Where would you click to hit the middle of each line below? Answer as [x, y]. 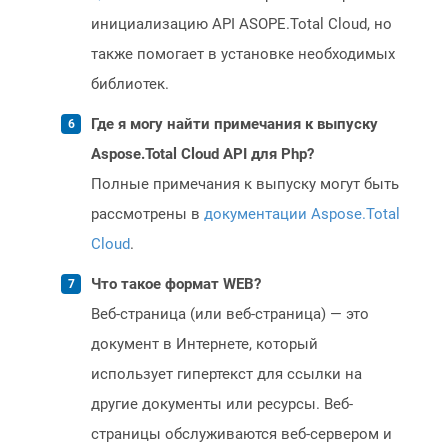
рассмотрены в [147, 214]
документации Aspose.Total [302, 214]
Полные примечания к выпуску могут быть [245, 184]
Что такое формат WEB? [176, 284]
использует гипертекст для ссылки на [226, 374]
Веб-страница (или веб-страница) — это [230, 314]
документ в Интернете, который [204, 344]
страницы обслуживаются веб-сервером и [241, 434]
